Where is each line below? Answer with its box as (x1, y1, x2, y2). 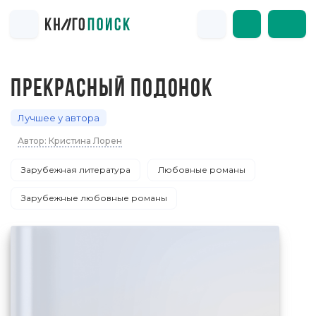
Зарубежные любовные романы (20, 193, 167, 203)
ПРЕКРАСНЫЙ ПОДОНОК (11, 78, 213, 102)
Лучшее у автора (18, 112, 99, 123)
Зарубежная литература (20, 164, 130, 175)
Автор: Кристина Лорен (18, 135, 122, 146)
